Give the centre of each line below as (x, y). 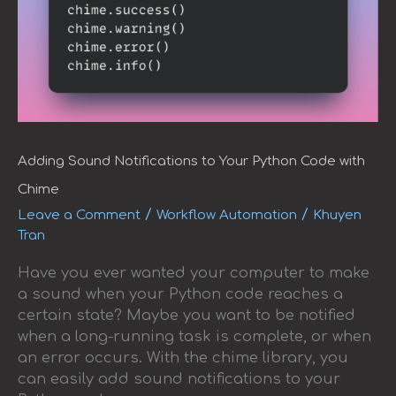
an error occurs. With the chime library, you (183, 358)
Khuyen (337, 215)
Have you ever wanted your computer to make (194, 274)
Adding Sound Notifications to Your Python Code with (191, 161)
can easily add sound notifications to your (179, 380)
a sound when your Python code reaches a (180, 295)
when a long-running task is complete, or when (194, 337)
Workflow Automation (227, 215)
